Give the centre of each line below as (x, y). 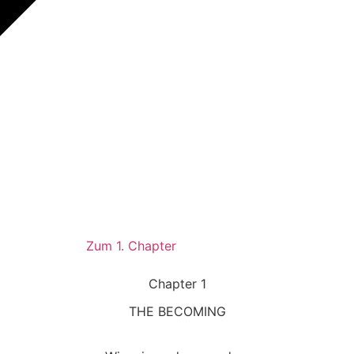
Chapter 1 (177, 283)
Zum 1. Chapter (131, 245)
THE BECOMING (177, 311)
